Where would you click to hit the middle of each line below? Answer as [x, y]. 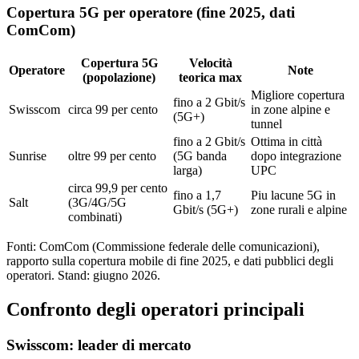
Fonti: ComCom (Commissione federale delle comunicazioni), [163, 247]
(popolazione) [119, 78]
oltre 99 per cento [112, 156]
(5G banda [200, 156]
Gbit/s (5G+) [206, 210]
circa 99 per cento [113, 110]
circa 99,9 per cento [118, 188]
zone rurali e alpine [299, 210]
